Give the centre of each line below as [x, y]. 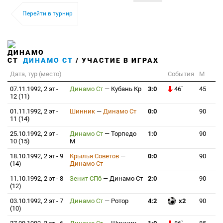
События [181, 74]
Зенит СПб [86, 178]
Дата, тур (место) [36, 74]
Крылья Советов [95, 156]
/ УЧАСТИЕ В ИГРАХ [116, 60]
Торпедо [124, 134]
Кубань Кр [126, 89]
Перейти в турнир [48, 13]
